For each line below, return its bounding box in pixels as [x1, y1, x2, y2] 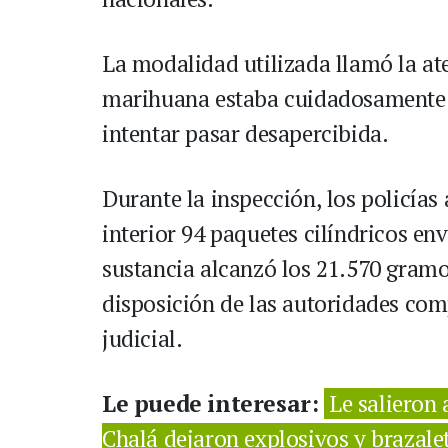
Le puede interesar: [102, 388, 324, 420]
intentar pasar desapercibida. [102, 118, 389, 150]
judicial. [102, 323, 183, 355]
